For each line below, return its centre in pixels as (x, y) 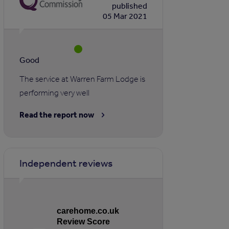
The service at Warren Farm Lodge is (83, 79)
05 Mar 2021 (125, 16)
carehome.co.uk (88, 211)
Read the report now (57, 115)
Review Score (84, 222)
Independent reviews (66, 163)
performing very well (55, 93)
